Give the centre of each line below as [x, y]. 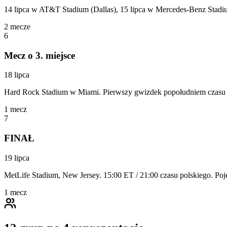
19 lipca [17, 158]
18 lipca [17, 75]
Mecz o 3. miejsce [40, 55]
